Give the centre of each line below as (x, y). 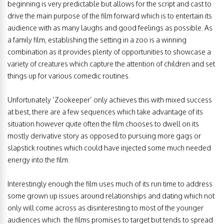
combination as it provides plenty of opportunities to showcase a (109, 51)
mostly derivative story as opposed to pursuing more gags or (104, 135)
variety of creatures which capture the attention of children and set (111, 63)
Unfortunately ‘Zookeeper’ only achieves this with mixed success (110, 99)
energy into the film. (38, 159)
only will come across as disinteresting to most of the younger (105, 207)
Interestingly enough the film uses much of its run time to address (110, 183)
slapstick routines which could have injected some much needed (109, 147)
